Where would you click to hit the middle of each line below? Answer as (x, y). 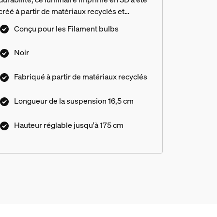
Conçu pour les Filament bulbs (66, 28)
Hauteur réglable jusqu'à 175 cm (69, 125)
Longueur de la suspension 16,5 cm (74, 101)
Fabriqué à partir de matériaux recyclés (80, 77)
